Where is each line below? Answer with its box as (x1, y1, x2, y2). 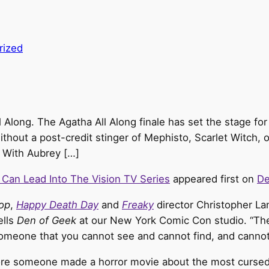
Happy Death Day (16, 198, 98, 211)
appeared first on (170, 173, 257, 186)
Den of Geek (17, 214, 76, 226)
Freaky (122, 198, 154, 211)
